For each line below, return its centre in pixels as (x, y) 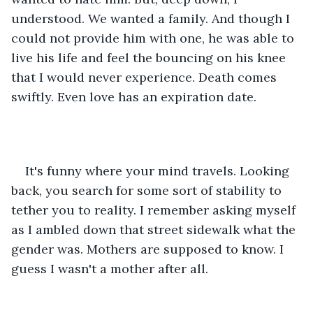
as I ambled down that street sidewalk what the (155, 229)
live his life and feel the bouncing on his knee (150, 57)
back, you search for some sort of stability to (148, 190)
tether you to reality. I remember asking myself (155, 210)
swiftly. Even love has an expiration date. (136, 96)
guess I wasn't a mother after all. (110, 268)
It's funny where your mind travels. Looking (159, 170)
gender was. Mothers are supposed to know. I (149, 249)
